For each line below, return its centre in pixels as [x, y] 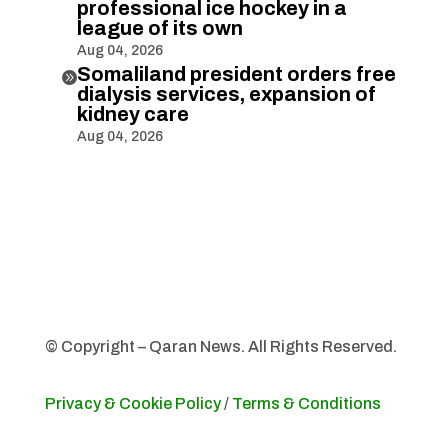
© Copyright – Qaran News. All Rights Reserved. [220, 346]
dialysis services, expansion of [226, 93]
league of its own [159, 27]
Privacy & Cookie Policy [132, 403]
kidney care [132, 113]
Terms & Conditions [306, 403]
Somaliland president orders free [236, 73]
